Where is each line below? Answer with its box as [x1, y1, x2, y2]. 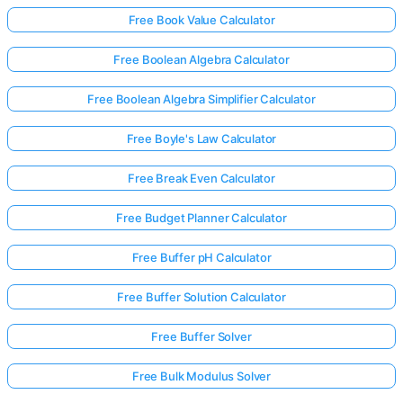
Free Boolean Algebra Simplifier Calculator [87, 92, 316, 106]
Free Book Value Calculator [128, 13, 275, 27]
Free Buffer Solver [151, 329, 252, 344]
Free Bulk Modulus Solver [131, 369, 272, 383]
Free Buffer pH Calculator [131, 250, 272, 264]
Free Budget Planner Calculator [116, 210, 287, 225]
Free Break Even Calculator [128, 171, 275, 185]
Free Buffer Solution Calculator [117, 290, 286, 304]
